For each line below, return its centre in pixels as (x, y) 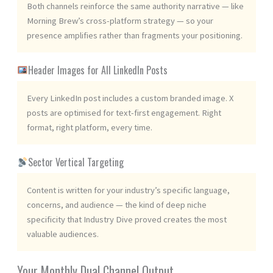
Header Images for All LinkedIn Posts (98, 70)
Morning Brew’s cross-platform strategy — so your (120, 20)
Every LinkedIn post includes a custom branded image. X (130, 98)
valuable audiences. (63, 234)
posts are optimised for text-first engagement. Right (124, 112)
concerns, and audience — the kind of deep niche (117, 204)
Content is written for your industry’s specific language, (128, 190)
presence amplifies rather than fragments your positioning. (135, 35)
